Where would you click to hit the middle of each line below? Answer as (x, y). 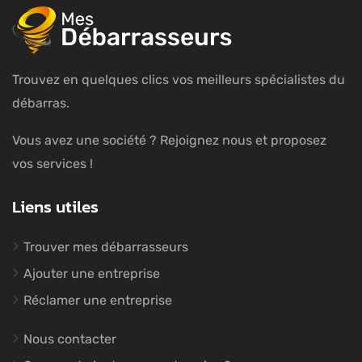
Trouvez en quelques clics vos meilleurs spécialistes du (179, 80)
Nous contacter (70, 339)
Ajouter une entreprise (92, 274)
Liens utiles (55, 207)
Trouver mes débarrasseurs (106, 247)
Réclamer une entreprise (98, 301)
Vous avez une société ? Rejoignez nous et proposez (169, 141)
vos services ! (53, 164)
